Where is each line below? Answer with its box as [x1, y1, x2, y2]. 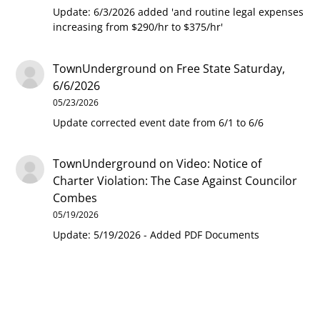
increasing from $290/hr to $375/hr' [53, 20, 224, 34]
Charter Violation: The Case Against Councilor [53, 173, 298, 189]
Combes [53, 190, 98, 206]
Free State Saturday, [176, 60, 286, 76]
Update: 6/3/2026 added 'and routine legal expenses [53, 5, 304, 19]
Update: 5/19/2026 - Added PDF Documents [53, 228, 260, 242]
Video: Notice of [176, 156, 262, 172]
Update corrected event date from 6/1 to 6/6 [53, 115, 264, 129]
